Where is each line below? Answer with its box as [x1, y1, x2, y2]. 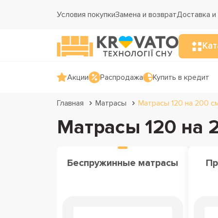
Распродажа [100, 73, 143, 82]
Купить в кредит [153, 73, 209, 82]
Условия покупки [57, 10, 115, 19]
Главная [57, 98, 84, 108]
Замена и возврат [115, 10, 177, 19]
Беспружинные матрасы [67, 157, 178, 169]
